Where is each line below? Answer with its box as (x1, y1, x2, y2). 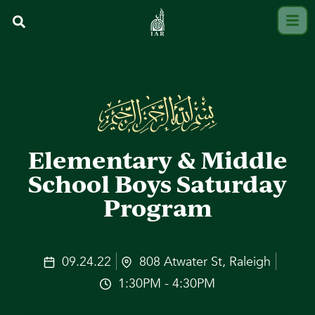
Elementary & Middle (27, 143, 288, 176)
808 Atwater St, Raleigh (139, 252, 271, 271)
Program (103, 191, 212, 224)
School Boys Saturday (28, 167, 287, 200)
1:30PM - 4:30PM (118, 274, 215, 292)
